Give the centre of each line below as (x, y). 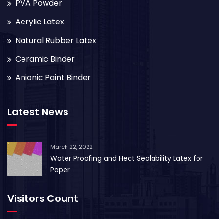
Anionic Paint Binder (53, 77)
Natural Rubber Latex (56, 40)
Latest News (38, 112)
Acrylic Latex (40, 22)
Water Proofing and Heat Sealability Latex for (127, 158)
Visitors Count (43, 198)
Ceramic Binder (45, 59)
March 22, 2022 (72, 146)
